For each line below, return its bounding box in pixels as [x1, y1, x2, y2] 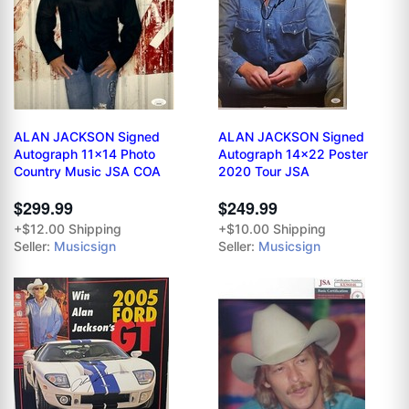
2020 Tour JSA [218, 163, 309, 179]
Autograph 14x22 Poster [218, 145, 368, 162]
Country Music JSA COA [14, 163, 161, 179]
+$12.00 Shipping [14, 220, 121, 236]
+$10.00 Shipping [218, 220, 326, 236]
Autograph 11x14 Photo [14, 145, 155, 162]
